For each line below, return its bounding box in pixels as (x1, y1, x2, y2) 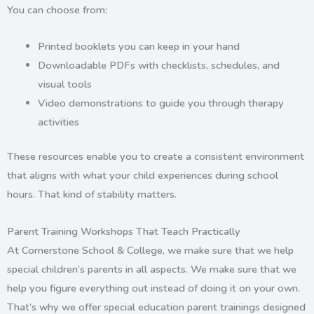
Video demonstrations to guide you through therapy (37, 96, 284, 111)
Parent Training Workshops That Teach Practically (7, 224, 240, 238)
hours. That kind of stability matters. (7, 187, 177, 202)
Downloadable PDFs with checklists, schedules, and (37, 58, 280, 73)
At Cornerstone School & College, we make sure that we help (7, 243, 294, 257)
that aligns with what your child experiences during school (7, 168, 278, 183)
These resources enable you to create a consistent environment (7, 149, 304, 164)
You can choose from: (7, 2, 107, 17)
